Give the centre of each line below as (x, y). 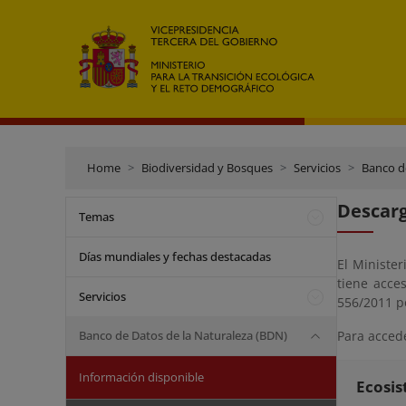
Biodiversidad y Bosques (207, 168)
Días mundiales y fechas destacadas (175, 256)
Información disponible (141, 377)
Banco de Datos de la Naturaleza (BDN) (183, 335)
